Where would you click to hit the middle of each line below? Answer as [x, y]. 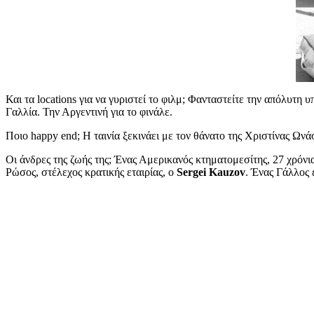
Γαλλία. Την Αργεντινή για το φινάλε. [89, 111]
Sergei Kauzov [211, 172]
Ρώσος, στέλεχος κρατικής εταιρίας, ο [91, 172]
